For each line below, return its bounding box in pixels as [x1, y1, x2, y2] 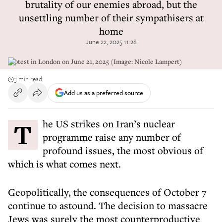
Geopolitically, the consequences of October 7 [8, 185, 207, 199]
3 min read [14, 74, 42, 84]
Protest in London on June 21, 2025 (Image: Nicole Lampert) [8, 57, 182, 66]
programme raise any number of [43, 130, 181, 144]
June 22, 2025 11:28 [85, 37, 137, 47]
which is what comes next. [8, 157, 121, 170]
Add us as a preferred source [64, 87, 143, 98]
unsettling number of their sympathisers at [18, 11, 204, 24]
